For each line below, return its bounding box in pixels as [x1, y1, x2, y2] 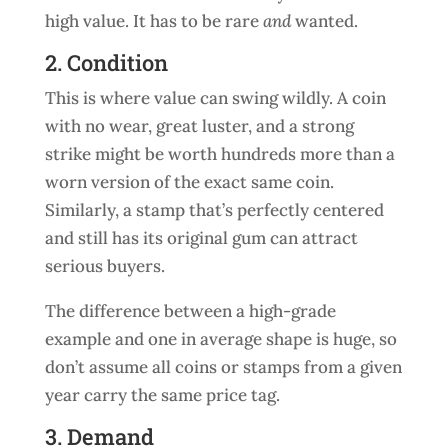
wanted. [290, 10, 358, 32]
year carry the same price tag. [44, 384, 280, 406]
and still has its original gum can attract [44, 227, 358, 249]
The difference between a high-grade [44, 300, 336, 322]
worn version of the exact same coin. [44, 171, 334, 193]
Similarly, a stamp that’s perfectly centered [44, 199, 384, 221]
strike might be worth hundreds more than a [44, 143, 395, 165]
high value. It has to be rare [44, 10, 263, 32]
